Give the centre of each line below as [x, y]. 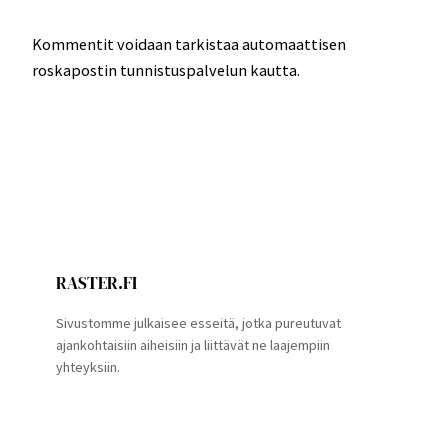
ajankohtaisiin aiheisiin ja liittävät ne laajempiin [193, 345]
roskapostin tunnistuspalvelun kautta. [166, 70]
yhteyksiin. [88, 367]
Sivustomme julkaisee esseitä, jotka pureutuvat [198, 323]
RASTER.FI [96, 283]
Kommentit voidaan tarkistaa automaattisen [189, 44]
